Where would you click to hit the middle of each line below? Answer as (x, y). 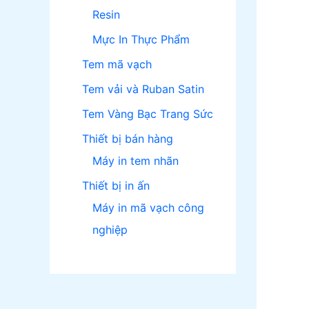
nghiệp (110, 230)
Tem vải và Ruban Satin (143, 89)
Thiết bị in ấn (116, 186)
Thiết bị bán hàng (128, 139)
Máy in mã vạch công (148, 208)
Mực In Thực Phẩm (141, 40)
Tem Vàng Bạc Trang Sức (148, 114)
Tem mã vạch (117, 64)
